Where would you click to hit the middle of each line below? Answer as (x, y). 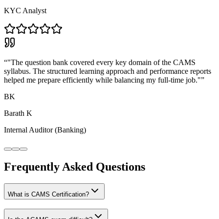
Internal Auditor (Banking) (45, 130)
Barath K (18, 113)
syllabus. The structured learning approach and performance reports (108, 71)
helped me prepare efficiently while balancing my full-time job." (102, 80)
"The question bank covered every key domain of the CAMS (101, 62)
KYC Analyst (25, 10)
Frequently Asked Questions (75, 167)
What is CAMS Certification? (48, 195)
